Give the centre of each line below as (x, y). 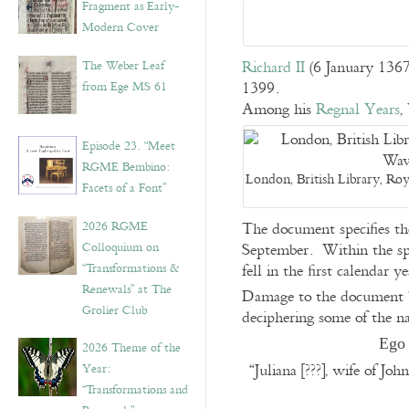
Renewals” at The (127, 289)
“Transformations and (135, 390)
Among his (279, 110)
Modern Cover (121, 27)
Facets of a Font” (124, 188)
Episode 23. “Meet (129, 146)
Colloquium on (121, 247)
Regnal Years (358, 110)
